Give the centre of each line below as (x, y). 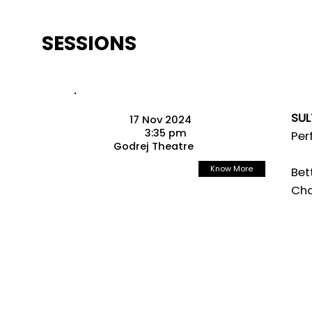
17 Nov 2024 (160, 119)
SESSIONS (89, 44)
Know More (232, 169)
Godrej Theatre (154, 146)
